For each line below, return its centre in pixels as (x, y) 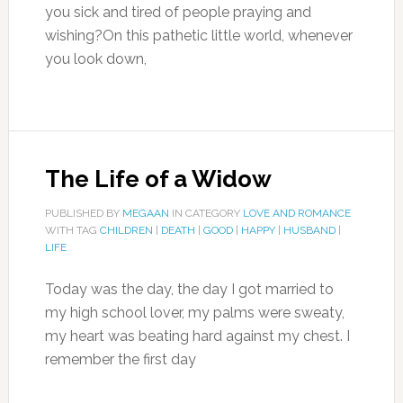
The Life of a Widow (158, 179)
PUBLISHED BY (83, 213)
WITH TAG (72, 230)
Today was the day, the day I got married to (189, 289)
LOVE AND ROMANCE (296, 213)
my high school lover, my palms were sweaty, (194, 313)
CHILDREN (126, 230)
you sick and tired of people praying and (178, 12)
